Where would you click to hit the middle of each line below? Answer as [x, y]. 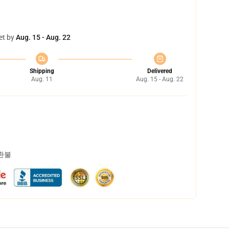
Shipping [42, 71]
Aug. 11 [42, 79]
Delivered [160, 71]
